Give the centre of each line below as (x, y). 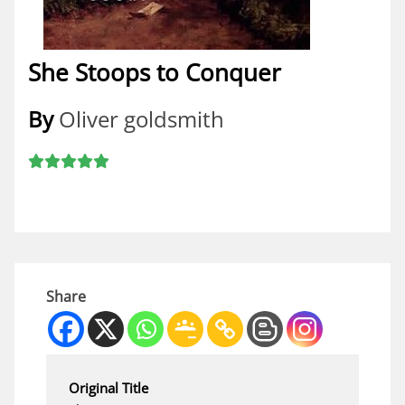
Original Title (108, 388)
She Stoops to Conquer (155, 72)
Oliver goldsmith (141, 119)
